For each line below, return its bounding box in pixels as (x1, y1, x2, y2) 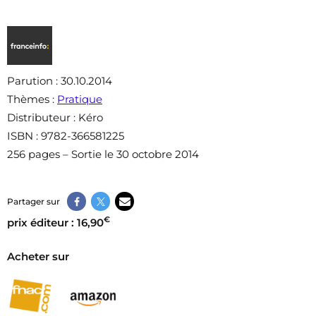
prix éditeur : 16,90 (7, 216, 104, 229)
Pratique (57, 92, 102, 106)
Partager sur (7, 195, 60, 207)
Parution (7, 74, 53, 87)
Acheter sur (7, 250, 69, 263)
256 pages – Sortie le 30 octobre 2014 (7, 147, 199, 161)
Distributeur (7, 111, 71, 124)
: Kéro (71, 111, 103, 124)
